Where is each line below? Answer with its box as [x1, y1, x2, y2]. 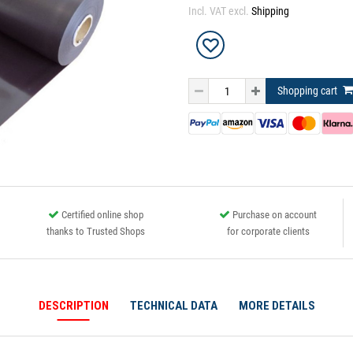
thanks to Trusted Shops [46, 225, 145, 237]
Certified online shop [61, 208, 143, 221]
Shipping [251, 5, 289, 17]
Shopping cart [277, 84, 337, 97]
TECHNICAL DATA [129, 299, 217, 314]
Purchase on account [232, 208, 318, 221]
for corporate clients [226, 225, 310, 237]
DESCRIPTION [38, 299, 109, 314]
